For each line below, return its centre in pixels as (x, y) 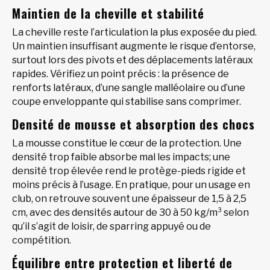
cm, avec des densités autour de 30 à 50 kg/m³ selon (130, 212)
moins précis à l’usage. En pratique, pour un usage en (131, 185)
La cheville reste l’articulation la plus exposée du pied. (134, 32)
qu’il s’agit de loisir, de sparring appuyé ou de (111, 226)
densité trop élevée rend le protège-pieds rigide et (129, 171)
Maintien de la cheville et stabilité (108, 13)
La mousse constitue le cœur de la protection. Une (127, 143)
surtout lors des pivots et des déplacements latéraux (133, 60)
